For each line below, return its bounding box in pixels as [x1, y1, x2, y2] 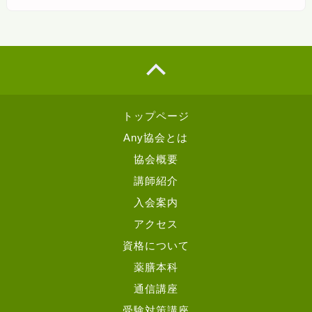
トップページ [122, 109, 189, 122]
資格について [122, 239, 189, 251]
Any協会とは [123, 131, 189, 143]
